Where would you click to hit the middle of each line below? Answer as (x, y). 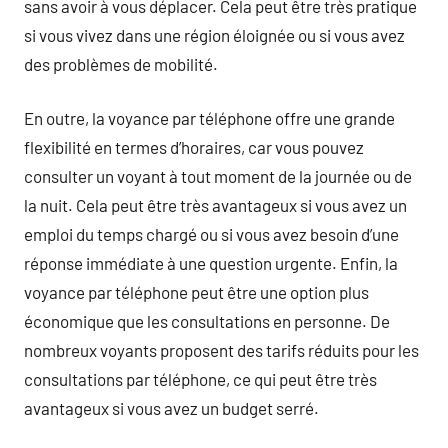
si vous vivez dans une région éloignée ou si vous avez (214, 34)
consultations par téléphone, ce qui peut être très (200, 379)
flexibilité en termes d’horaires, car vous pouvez (194, 147)
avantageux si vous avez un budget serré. (171, 408)
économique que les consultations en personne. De (207, 321)
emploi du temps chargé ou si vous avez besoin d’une (211, 234)
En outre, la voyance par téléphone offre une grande (209, 118)
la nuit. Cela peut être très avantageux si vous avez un (215, 205)
